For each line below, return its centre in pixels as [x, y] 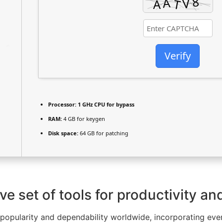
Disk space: [63, 133]
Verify [178, 56]
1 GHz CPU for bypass [105, 104]
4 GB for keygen [83, 119]
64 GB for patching [103, 133]
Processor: [62, 104]
